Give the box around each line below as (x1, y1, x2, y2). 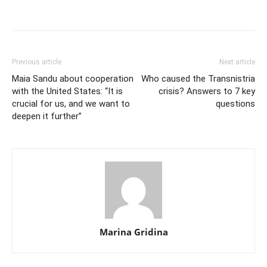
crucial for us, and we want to (12, 98, 130, 110)
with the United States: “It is (12, 86, 123, 97)
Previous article (12, 58, 61, 67)
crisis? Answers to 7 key (159, 86, 255, 97)
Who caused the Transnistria (141, 73, 255, 85)
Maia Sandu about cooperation (12, 73, 133, 85)
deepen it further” (12, 111, 82, 122)
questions (216, 98, 255, 110)
